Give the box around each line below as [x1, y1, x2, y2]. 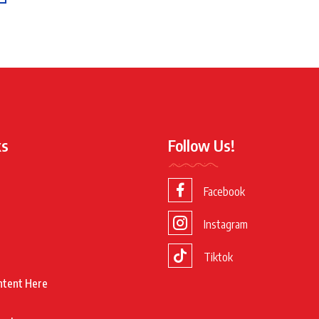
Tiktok [204, 250, 233, 264]
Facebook [204, 184, 245, 199]
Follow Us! [168, 135, 235, 155]
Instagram [204, 217, 248, 231]
